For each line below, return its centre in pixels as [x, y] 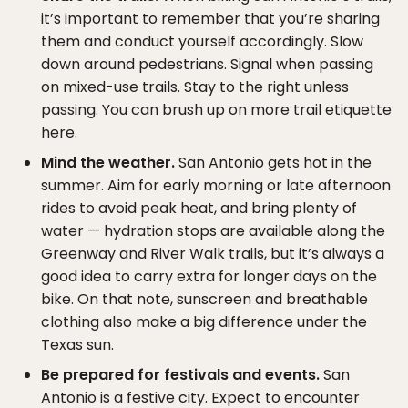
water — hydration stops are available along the [213, 230]
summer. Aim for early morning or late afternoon [216, 185]
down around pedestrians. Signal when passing [207, 64]
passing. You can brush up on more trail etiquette [216, 109]
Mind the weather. [108, 162]
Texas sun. [77, 344]
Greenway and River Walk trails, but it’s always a [213, 253]
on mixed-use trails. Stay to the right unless [195, 87]
